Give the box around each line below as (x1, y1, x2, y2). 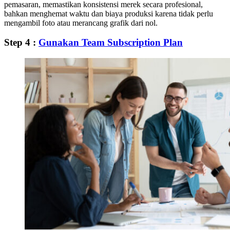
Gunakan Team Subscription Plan (39, 37, 183, 48)
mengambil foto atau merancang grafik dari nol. (4, 18, 158, 27)
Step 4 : (4, 37, 39, 48)
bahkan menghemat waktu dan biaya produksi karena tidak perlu (4, 9, 213, 18)
